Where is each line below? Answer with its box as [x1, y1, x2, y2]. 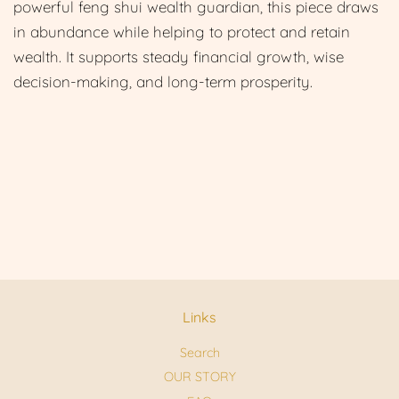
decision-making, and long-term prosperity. [13, 71, 313, 91]
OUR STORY [163, 369, 236, 386]
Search [179, 344, 220, 361]
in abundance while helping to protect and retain [13, 21, 350, 41]
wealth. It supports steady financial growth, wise [13, 46, 344, 66]
